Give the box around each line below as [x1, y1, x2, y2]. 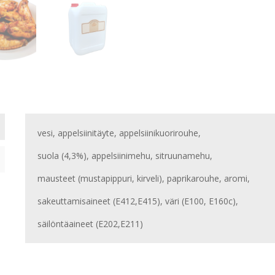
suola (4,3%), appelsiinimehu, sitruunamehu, [37, 150, 213, 162]
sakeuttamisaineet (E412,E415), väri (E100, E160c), [37, 195, 239, 207]
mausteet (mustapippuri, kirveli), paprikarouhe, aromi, [37, 172, 250, 185]
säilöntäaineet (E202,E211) [37, 218, 144, 230]
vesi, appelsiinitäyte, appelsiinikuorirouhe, [37, 127, 201, 139]
